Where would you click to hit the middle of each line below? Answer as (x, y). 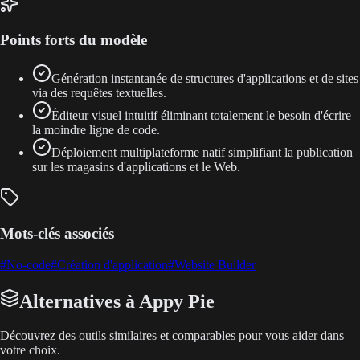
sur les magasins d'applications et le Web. (136, 167)
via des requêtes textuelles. (99, 93)
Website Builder (215, 264)
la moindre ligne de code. (96, 130)
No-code (29, 264)
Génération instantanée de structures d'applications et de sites (205, 79)
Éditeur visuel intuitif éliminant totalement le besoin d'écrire (201, 116)
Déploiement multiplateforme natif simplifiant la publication (202, 153)
